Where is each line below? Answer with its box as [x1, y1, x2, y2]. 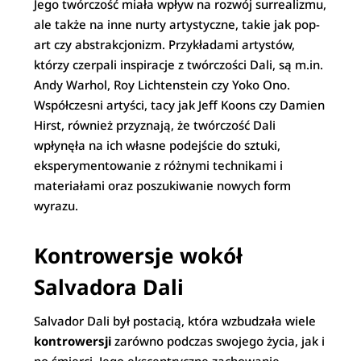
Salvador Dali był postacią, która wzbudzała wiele [34, 313, 317, 329]
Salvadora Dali [34, 272, 185, 301]
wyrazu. [34, 197, 79, 214]
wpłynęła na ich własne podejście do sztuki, [34, 137, 281, 153]
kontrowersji [34, 333, 112, 349]
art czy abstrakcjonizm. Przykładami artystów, [34, 36, 296, 52]
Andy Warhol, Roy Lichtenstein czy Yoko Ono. [34, 77, 291, 93]
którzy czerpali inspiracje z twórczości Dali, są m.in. [34, 56, 324, 73]
